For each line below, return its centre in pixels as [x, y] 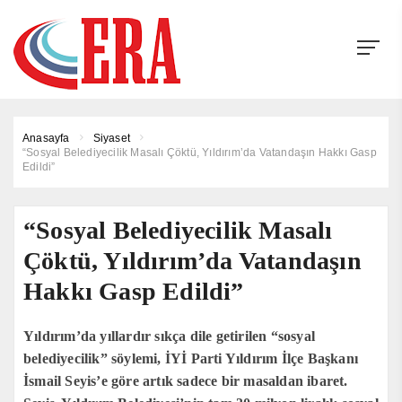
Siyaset [112, 138]
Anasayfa [46, 138]
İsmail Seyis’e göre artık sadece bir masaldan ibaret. [186, 381]
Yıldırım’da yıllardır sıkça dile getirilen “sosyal [170, 336]
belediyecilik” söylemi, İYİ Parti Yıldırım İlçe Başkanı [191, 358]
